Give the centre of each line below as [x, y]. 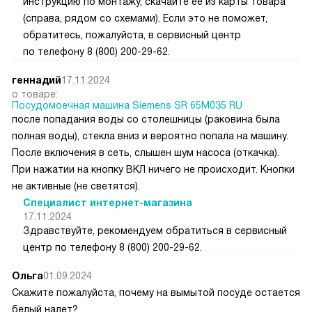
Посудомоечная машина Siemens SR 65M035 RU [127, 106]
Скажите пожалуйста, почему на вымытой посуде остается [156, 293]
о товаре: [35, 94]
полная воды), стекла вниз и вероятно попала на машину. [150, 136]
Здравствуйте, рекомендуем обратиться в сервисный [155, 231]
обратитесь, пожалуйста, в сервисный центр [132, 35]
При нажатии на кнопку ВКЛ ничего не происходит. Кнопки [153, 170]
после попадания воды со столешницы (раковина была [146, 119]
